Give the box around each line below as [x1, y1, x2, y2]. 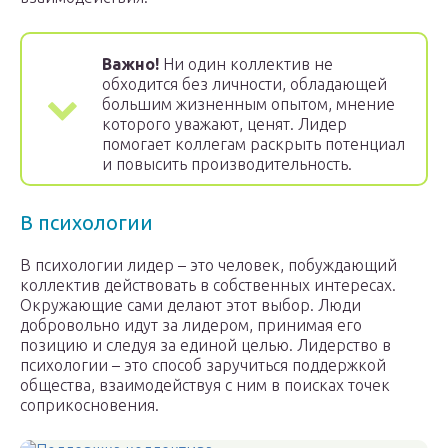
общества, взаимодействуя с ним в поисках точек [20, 376, 390, 395]
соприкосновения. [20, 396, 159, 415]
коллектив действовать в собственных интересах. [20, 276, 396, 295]
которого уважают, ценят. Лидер [102, 115, 347, 134]
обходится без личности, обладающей [102, 75, 387, 94]
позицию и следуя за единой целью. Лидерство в [20, 336, 391, 355]
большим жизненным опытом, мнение [102, 95, 395, 114]
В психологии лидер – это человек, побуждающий [20, 256, 397, 275]
